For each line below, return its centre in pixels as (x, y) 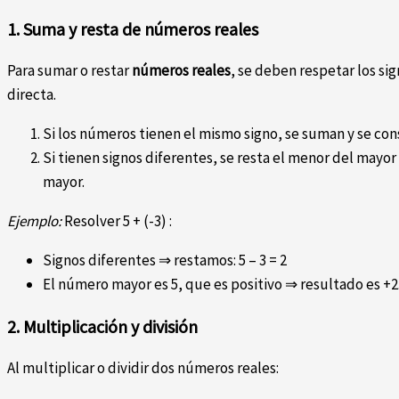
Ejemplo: (34, 221)
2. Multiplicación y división (102, 327)
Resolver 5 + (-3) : (117, 221)
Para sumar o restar (69, 71)
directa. (32, 95)
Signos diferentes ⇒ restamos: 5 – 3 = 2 (165, 261)
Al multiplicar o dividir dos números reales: (143, 368)
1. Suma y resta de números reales (133, 29)
